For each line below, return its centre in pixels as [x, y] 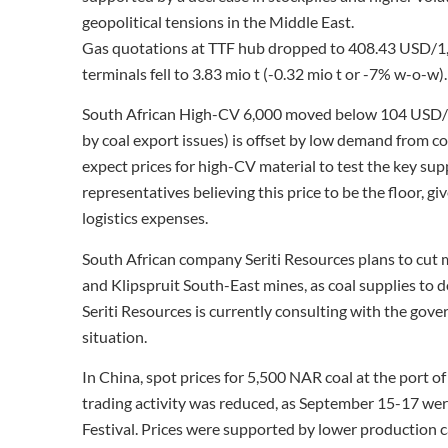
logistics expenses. [145, 218]
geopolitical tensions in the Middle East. [218, 22]
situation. [114, 336]
